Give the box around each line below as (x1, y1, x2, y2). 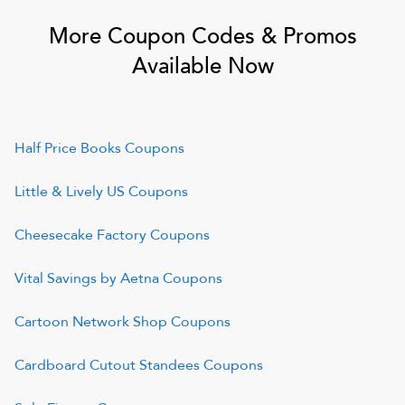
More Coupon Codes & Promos (48, 22, 357, 52)
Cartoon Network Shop (14, 312, 167, 332)
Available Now (131, 52, 274, 81)
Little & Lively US (14, 182, 125, 202)
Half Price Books (14, 138, 121, 158)
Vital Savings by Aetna (14, 268, 159, 288)
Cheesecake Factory (14, 225, 146, 245)
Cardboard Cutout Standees (14, 355, 200, 375)
